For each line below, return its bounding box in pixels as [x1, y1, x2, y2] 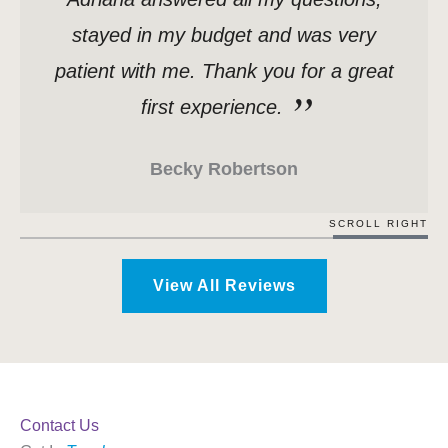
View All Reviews [152, 277, 296, 295]
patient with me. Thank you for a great [54, 60, 394, 83]
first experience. [141, 96, 283, 119]
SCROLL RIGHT [329, 218, 428, 230]
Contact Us [20, 417, 99, 435]
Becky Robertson [150, 159, 298, 180]
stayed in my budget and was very [72, 24, 376, 47]
